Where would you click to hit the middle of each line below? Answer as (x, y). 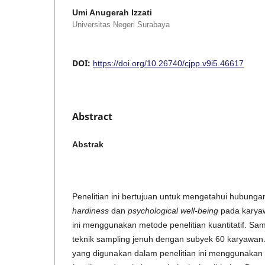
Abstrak (88, 145)
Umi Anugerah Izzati (112, 13)
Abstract (92, 117)
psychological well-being (173, 211)
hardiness (91, 211)
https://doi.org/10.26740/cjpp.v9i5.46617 (168, 63)
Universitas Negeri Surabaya (121, 25)
